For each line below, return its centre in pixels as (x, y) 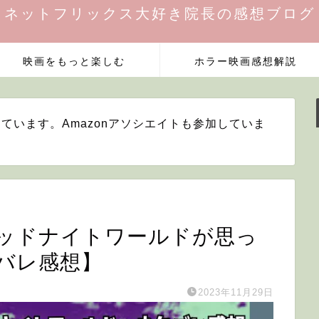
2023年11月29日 (235, 292)
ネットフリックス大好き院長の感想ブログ (159, 13)
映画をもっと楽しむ (74, 61)
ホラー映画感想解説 (245, 61)
